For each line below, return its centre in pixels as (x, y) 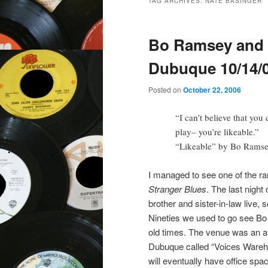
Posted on (166, 90)
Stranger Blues (177, 188)
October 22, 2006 (212, 90)
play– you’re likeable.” (217, 131)
